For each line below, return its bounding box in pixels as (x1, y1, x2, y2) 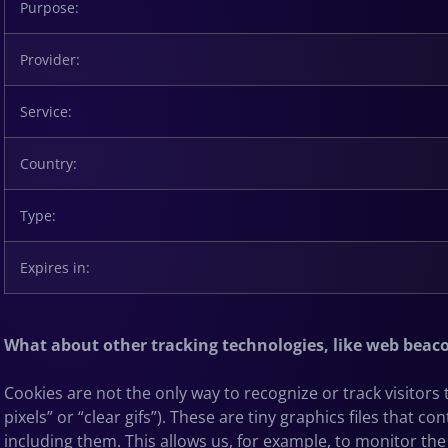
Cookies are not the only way (4, 381, 224, 404)
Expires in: (20, 257, 90, 277)
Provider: (20, 49, 80, 69)
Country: (20, 153, 77, 173)
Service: (20, 101, 72, 121)
